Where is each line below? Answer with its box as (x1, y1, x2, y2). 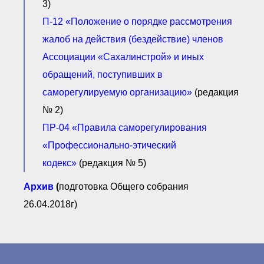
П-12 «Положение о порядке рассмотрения (42, 16, 232, 27)
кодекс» (42, 158, 77, 169)
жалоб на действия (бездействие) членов (42, 34, 223, 45)
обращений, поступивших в (42, 70, 163, 80)
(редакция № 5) (77, 158, 146, 169)
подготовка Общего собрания (59, 181, 189, 192)
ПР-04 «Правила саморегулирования (42, 123, 207, 133)
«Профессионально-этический (42, 140, 176, 151)
